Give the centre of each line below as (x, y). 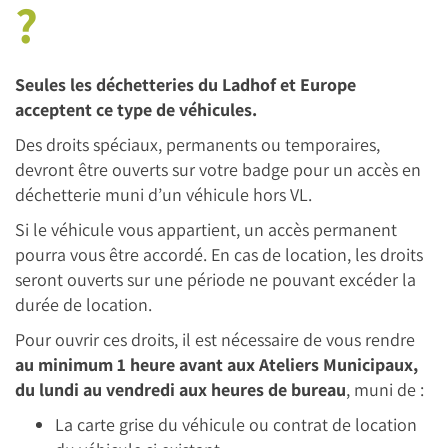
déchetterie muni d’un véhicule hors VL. (163, 194)
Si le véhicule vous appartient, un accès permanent (206, 229)
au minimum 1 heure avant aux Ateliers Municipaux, (216, 364)
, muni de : (385, 389)
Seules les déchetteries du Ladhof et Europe (185, 84)
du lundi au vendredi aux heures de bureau (180, 389)
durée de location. (83, 304)
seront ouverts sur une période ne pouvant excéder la (215, 279)
